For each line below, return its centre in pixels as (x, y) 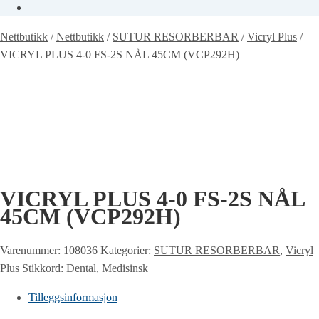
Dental (81, 268)
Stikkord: (44, 268)
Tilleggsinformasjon (73, 297)
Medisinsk (125, 268)
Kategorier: (127, 250)
